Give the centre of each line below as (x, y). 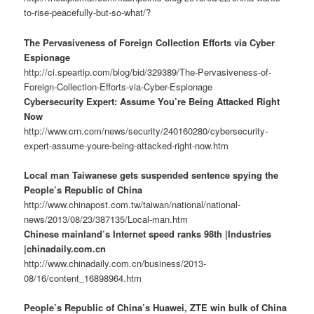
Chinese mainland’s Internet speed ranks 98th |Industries (148, 233)
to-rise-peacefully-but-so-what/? (88, 13)
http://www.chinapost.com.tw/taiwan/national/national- (132, 204)
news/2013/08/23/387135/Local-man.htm (106, 219)
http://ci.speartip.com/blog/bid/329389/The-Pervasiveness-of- (148, 71)
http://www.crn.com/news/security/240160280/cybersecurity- (146, 130)
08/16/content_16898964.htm (83, 278)
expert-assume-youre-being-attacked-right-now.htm (127, 145)
